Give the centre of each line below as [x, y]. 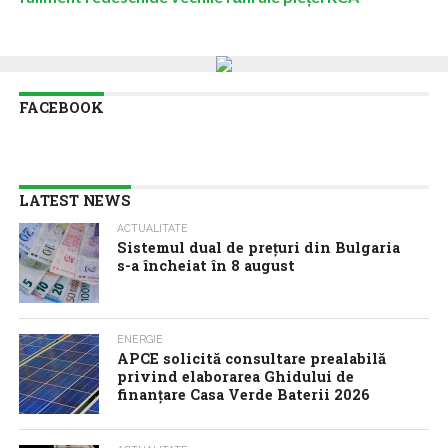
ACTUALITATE [153, 228]
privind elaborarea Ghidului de [236, 376]
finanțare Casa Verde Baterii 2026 [244, 394]
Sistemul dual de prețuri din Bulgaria [259, 247]
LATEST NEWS [74, 200]
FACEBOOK [61, 107]
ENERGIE [140, 339]
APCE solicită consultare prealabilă [252, 358]
